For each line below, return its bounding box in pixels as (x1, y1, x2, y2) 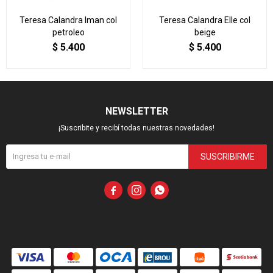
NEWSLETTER (105, 105, 168, 117)
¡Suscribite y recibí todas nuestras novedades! (58, 124, 214, 132)
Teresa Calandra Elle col (159, 15, 250, 25)
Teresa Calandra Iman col (19, 15, 117, 25)
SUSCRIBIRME (200, 152, 255, 161)
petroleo (52, 27, 85, 37)
